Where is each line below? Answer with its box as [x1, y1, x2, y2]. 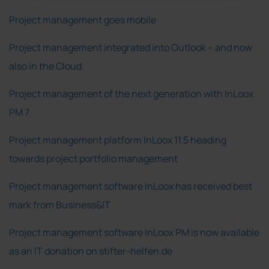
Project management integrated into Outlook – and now [9, 40, 252, 54]
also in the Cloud [9, 59, 82, 73]
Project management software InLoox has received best [9, 179, 252, 193]
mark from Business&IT [9, 198, 110, 211]
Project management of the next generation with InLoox [9, 86, 253, 100]
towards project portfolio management [9, 151, 178, 165]
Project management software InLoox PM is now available [9, 225, 259, 239]
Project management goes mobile [9, 13, 156, 26]
